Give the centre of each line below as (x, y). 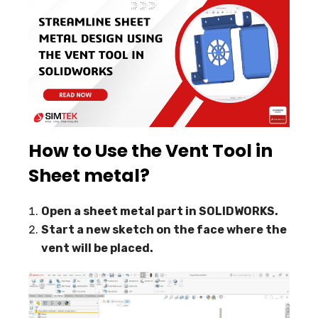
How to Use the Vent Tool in (150, 151)
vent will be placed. (97, 248)
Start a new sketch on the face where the (164, 230)
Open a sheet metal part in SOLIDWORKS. (160, 211)
